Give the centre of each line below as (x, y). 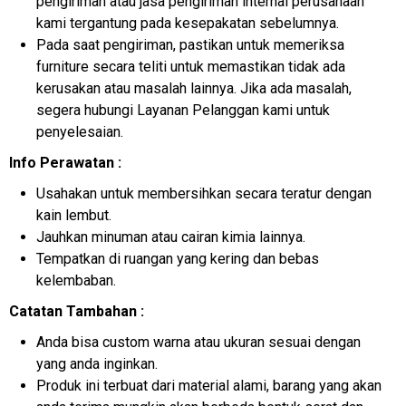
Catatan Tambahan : (77, 311)
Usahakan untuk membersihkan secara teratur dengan (204, 193)
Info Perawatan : (65, 162)
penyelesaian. (80, 131)
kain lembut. (74, 215)
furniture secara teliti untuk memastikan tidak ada (191, 66)
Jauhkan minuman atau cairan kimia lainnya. (171, 237)
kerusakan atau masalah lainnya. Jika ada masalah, (194, 88)
